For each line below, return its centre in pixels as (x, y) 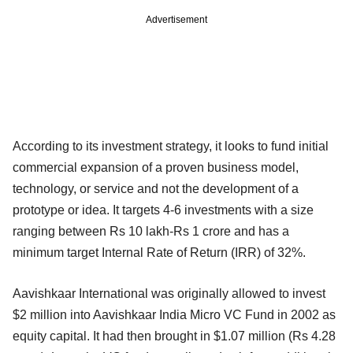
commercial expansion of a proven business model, (156, 167)
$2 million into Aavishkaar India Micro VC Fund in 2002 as (174, 314)
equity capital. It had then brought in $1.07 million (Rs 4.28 (174, 336)
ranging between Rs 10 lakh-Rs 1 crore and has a (151, 231)
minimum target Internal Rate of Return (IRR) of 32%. (159, 252)
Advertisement (176, 19)
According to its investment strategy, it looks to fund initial (171, 146)
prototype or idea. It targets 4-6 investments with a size (163, 210)
